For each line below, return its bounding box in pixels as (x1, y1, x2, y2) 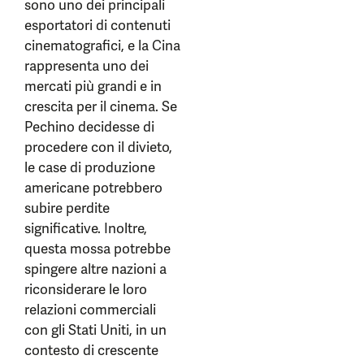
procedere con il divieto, (24, 138, 172, 156)
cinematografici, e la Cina (24, 37, 180, 54)
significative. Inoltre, (24, 219, 147, 237)
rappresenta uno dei (24, 57, 149, 75)
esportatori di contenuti (24, 16, 171, 34)
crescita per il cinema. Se (24, 97, 177, 115)
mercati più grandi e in (24, 77, 162, 95)
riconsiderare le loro (24, 280, 147, 298)
